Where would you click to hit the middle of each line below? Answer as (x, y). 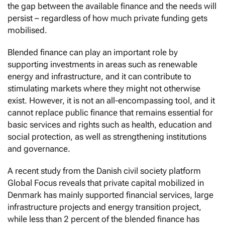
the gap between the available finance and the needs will (112, 6)
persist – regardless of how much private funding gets (107, 18)
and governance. (39, 149)
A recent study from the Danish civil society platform (104, 171)
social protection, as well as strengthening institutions (107, 137)
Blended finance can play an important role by (93, 52)
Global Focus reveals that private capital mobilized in (106, 183)
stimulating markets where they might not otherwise (104, 89)
